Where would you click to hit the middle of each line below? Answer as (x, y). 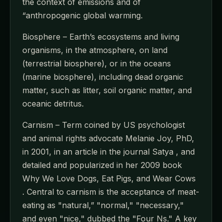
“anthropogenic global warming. (83, 15)
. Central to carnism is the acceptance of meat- (111, 192)
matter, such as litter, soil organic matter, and (107, 90)
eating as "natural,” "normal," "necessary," (103, 205)
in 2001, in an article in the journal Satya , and (109, 151)
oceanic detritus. (53, 103)
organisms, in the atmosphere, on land (95, 50)
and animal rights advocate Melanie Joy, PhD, (108, 138)
